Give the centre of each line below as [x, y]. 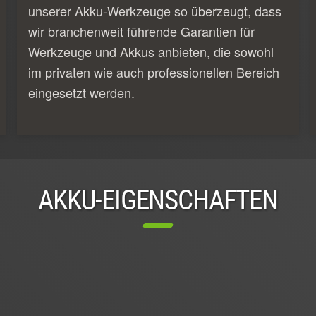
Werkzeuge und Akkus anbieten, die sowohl [151, 51]
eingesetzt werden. [81, 92]
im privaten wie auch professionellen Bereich [154, 72]
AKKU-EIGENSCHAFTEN [158, 200]
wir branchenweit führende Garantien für [141, 31]
